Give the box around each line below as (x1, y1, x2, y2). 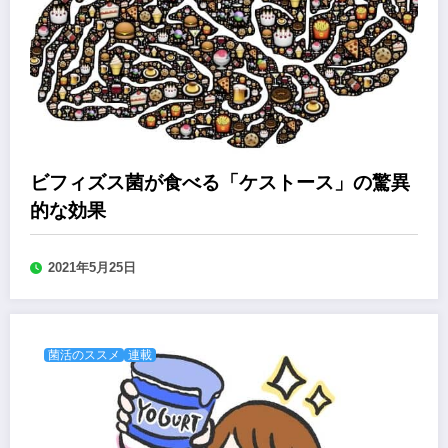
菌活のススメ (48, 348, 120, 363)
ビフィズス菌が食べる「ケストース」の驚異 (30, 172, 410, 194)
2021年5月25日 (48, 260, 136, 276)
